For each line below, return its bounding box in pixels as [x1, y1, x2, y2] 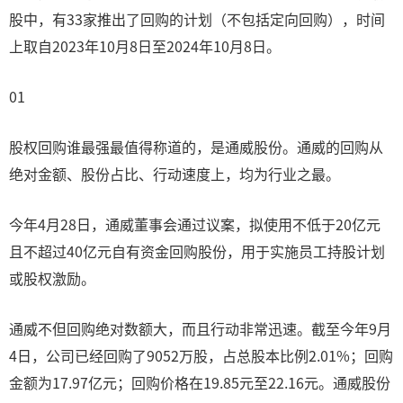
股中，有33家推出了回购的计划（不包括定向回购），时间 [9, 8, 385, 30]
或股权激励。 [9, 267, 95, 289]
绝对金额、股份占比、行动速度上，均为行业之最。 [9, 163, 340, 184]
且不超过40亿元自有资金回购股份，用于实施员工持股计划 [9, 240, 385, 262]
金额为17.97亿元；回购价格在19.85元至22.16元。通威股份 [9, 372, 390, 393]
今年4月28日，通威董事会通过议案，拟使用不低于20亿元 [9, 213, 381, 235]
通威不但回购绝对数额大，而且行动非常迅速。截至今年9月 [9, 318, 391, 339]
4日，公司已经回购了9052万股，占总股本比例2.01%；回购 [9, 345, 393, 366]
